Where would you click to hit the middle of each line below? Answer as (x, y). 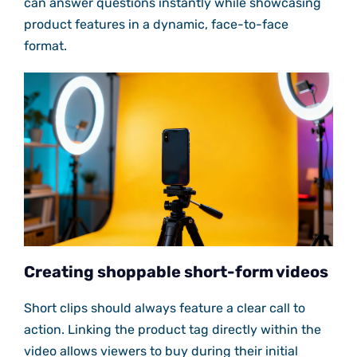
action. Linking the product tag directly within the (172, 330)
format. (45, 46)
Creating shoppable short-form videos (176, 272)
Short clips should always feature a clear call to (164, 308)
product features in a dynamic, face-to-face (156, 25)
